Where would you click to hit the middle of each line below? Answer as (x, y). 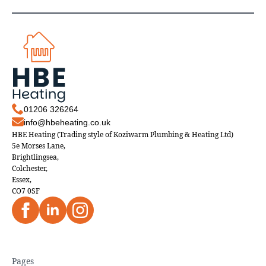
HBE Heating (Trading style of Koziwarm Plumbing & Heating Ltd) (123, 135)
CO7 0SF (26, 191)
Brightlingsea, (35, 157)
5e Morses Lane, (39, 146)
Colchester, (30, 169)
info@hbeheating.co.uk (67, 123)
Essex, (22, 180)
